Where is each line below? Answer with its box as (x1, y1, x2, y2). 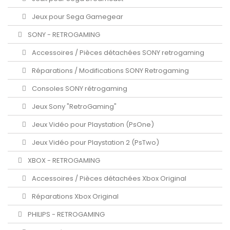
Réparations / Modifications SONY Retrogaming (30, 65, 189, 75)
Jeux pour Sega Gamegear (30, 11, 123, 22)
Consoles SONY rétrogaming (30, 83, 127, 93)
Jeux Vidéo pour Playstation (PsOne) (30, 119, 154, 129)
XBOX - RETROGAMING (26, 155, 100, 165)
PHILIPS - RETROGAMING (26, 209, 105, 219)
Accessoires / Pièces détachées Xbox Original (30, 173, 186, 183)
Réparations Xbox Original (30, 191, 119, 201)
